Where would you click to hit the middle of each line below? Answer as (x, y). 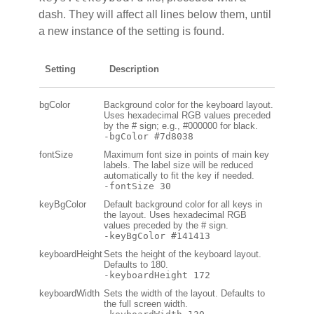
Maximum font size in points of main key (186, 154)
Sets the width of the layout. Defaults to (184, 293)
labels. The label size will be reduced (178, 165)
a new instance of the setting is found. (131, 31)
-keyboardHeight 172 (157, 275)
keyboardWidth (69, 293)
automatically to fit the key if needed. (179, 175)
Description (131, 69)
